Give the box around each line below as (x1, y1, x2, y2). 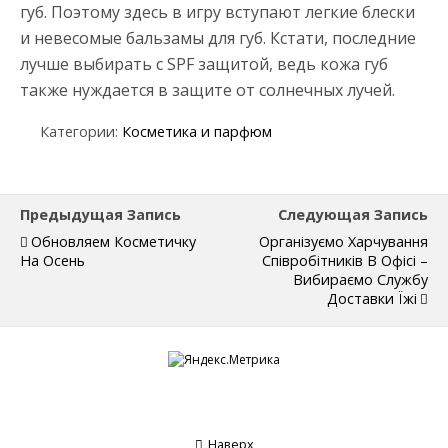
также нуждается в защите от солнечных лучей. (20, 79, 395, 101)
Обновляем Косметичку (31, 232, 196, 251)
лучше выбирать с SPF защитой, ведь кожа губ (20, 53, 388, 75)
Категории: (40, 122, 122, 141)
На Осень (20, 251, 85, 270)
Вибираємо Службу (293, 270, 428, 289)
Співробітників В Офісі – (262, 251, 428, 270)
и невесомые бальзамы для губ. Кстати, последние (20, 27, 416, 49)
